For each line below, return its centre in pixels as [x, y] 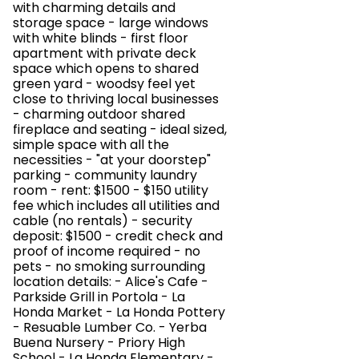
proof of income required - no [107, 251]
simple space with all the [91, 145]
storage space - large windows [111, 23]
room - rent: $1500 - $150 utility [111, 190]
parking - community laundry [105, 175]
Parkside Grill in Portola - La [99, 297]
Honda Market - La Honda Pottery [119, 312]
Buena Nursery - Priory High [99, 343]
